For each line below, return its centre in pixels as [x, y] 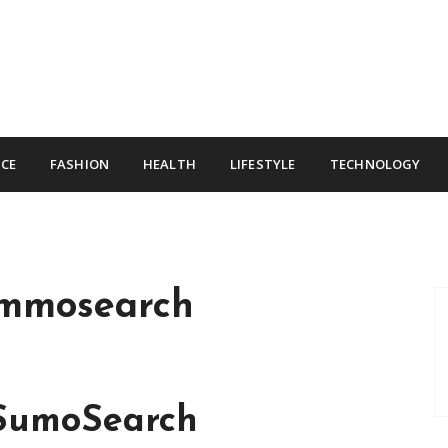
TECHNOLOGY [375, 164]
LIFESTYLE [263, 164]
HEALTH [169, 164]
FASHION [79, 164]
